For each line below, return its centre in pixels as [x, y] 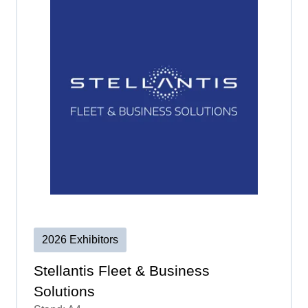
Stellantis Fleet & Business [122, 270]
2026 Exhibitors [80, 239]
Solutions [64, 291]
